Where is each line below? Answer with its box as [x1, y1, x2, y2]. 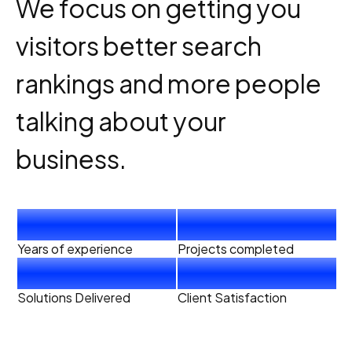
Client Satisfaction [178, 289, 287, 306]
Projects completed [178, 240, 294, 257]
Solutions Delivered [17, 289, 130, 306]
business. [16, 143, 126, 174]
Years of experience [17, 240, 133, 257]
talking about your [16, 105, 226, 137]
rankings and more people [16, 68, 321, 99]
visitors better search [16, 30, 262, 61]
